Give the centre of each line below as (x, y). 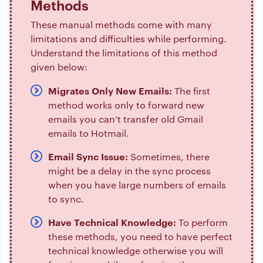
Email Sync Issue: (88, 156)
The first (191, 91)
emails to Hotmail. (89, 133)
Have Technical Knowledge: (113, 222)
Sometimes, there (169, 157)
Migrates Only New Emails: (110, 91)
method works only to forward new (126, 105)
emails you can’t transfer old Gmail (126, 119)
